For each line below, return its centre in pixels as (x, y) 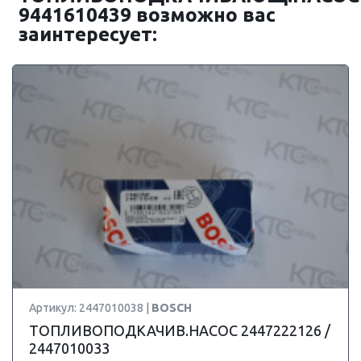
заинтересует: (88, 34)
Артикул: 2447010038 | (90, 308)
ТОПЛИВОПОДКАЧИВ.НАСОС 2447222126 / (180, 330)
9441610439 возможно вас (147, 15)
